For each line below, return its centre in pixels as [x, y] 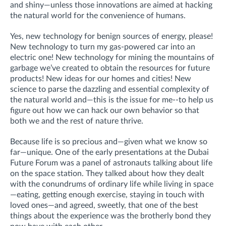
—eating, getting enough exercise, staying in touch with [107, 194]
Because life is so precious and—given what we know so [109, 142]
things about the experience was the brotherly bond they [110, 216]
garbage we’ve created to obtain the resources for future [110, 68]
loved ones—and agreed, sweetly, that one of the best [104, 205]
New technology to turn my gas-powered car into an [103, 47]
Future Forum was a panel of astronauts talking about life [111, 163]
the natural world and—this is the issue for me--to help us [112, 100]
